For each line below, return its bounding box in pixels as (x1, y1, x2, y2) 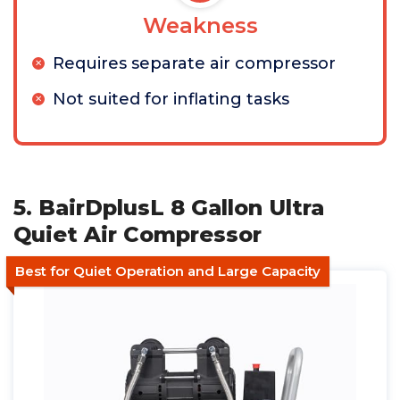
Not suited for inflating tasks (53, 89, 289, 109)
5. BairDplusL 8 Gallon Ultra (13, 195, 324, 221)
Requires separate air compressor (53, 54, 336, 73)
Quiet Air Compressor (13, 221, 262, 247)
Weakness (142, 12, 258, 38)
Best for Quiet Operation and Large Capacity (15, 262, 321, 279)
